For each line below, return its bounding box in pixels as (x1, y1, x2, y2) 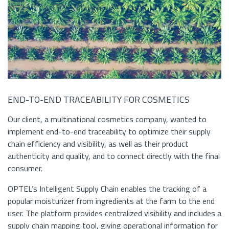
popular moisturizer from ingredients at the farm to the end (8, 195, 215, 208)
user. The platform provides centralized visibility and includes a (8, 207, 221, 220)
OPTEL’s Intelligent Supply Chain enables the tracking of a (8, 182, 207, 195)
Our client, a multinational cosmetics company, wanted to (8, 113, 207, 126)
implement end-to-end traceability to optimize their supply (8, 125, 211, 138)
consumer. (8, 162, 42, 175)
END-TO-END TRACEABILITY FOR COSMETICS (8, 93, 192, 107)
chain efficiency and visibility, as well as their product (8, 138, 189, 150)
